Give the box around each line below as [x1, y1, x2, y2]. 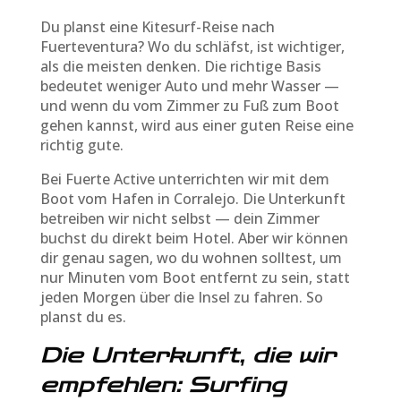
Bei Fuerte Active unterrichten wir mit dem [39, 168, 329, 189]
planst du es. [39, 306, 126, 327]
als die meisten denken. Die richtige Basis [39, 55, 321, 76]
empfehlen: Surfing [39, 371, 286, 397]
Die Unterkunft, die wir [39, 342, 336, 368]
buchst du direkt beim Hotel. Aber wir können [39, 227, 348, 248]
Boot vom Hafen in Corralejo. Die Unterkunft [39, 188, 346, 209]
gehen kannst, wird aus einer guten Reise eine [39, 115, 354, 135]
